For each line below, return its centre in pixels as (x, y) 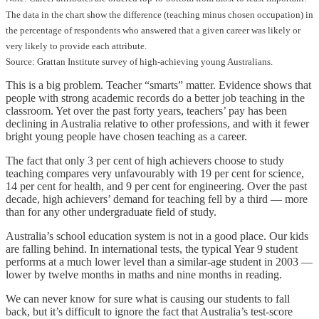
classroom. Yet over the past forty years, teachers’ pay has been (146, 111)
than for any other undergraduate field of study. (111, 212)
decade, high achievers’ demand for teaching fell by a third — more (157, 199)
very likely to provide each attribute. (76, 46)
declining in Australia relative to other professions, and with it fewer (157, 124)
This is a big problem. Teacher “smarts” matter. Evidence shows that (158, 85)
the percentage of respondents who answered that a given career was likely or (153, 30)
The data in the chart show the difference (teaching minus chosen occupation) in (159, 14)
